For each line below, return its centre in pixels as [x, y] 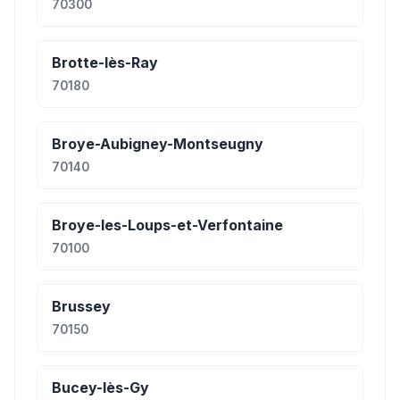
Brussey [81, 306]
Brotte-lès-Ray [105, 62]
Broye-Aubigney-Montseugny [158, 144]
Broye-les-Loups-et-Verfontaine [167, 225]
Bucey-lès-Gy [100, 387]
